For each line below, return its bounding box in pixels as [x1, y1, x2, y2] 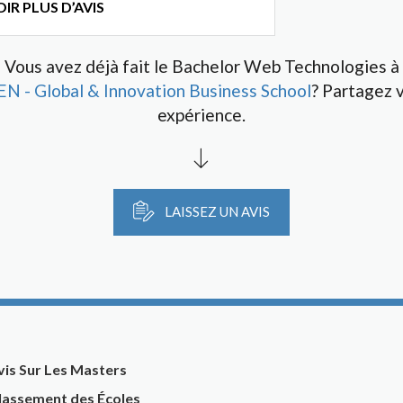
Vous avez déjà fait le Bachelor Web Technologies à [4, 56, 399, 76]
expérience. [157, 104, 246, 125]
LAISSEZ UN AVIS [162, 203, 270, 219]
